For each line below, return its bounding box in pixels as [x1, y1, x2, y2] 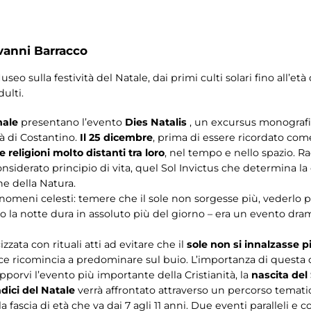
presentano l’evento [18, 116, 125, 129]
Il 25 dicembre [80, 131, 153, 144]
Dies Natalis [125, 116, 187, 129]
